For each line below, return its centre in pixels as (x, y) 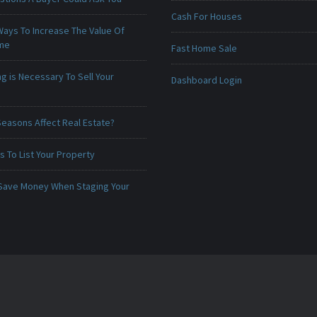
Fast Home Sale (204, 48)
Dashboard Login (206, 80)
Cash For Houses (206, 16)
